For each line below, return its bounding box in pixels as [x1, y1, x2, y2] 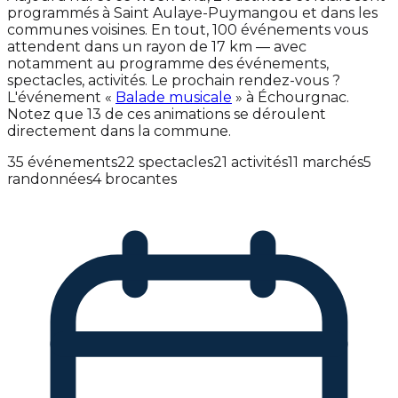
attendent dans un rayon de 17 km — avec [7, 37, 306, 55]
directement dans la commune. [7, 122, 231, 139]
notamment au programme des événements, [7, 54, 329, 72]
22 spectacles [117, 153, 213, 171]
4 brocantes [92, 170, 177, 187]
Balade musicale [115, 88, 232, 106]
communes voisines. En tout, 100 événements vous [7, 20, 368, 38]
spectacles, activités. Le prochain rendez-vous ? [7, 71, 340, 89]
